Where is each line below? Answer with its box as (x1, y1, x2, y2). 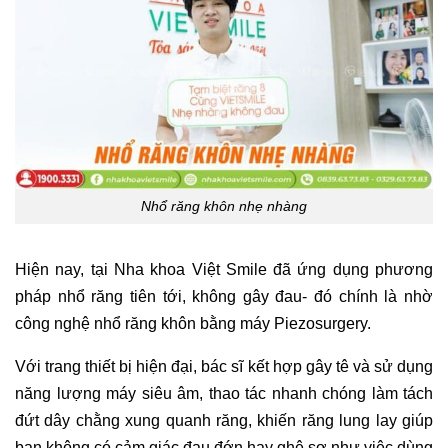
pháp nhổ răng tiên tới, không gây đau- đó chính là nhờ (15, 287, 433, 305)
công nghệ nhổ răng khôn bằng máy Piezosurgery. (15, 314, 371, 332)
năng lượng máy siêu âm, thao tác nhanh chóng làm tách (15, 384, 433, 402)
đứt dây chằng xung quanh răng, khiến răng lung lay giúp (15, 411, 433, 429)
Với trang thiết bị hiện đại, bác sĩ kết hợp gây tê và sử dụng (15, 357, 433, 375)
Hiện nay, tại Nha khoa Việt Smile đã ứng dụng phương (15, 260, 433, 278)
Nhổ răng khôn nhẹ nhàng (141, 198, 307, 215)
